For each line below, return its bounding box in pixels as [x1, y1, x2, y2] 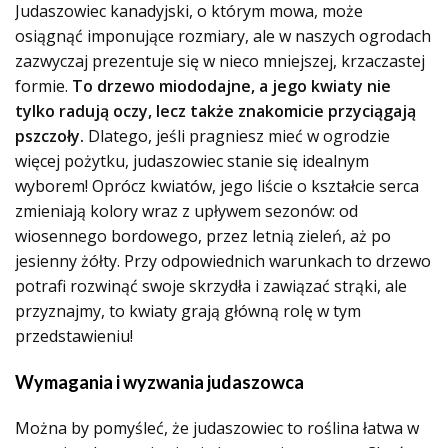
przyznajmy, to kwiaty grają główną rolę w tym [15, 300, 361, 322]
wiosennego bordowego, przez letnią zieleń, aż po [15, 225, 391, 247]
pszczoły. [15, 125, 84, 147]
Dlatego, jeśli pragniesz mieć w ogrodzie [84, 125, 390, 147]
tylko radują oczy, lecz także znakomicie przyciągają [15, 100, 416, 122]
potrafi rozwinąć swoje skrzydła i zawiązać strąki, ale [15, 275, 407, 297]
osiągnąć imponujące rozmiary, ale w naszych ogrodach [15, 25, 431, 47]
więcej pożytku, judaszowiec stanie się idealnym [15, 150, 369, 172]
